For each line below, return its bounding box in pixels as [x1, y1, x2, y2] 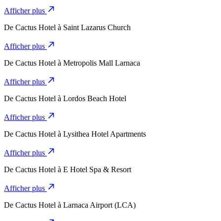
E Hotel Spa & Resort [63, 165, 131, 174]
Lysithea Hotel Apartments [63, 130, 146, 139]
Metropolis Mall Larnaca [63, 59, 140, 68]
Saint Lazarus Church [63, 23, 131, 32]
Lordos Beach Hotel [63, 94, 126, 103]
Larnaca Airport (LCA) [63, 201, 136, 210]
